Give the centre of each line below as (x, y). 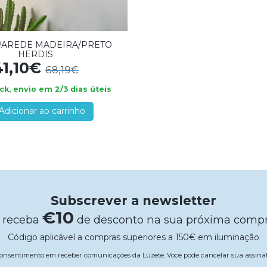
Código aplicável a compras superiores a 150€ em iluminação (133, 237)
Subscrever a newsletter (133, 200)
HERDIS (36, 55)
